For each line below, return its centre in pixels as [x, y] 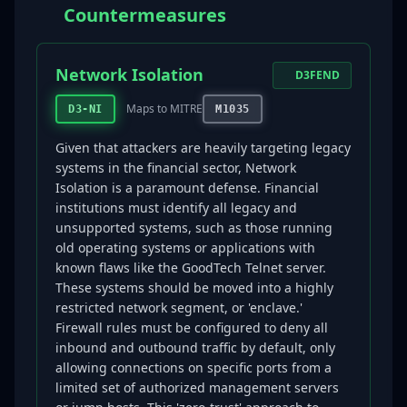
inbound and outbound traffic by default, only [195, 347]
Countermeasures [145, 15]
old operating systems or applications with [185, 248]
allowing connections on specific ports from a [194, 367]
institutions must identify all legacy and [176, 208]
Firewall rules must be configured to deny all [192, 328]
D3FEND [318, 75]
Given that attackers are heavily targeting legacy [203, 148]
